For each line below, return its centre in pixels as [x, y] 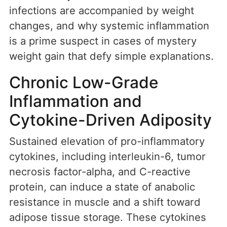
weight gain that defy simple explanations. [111, 56]
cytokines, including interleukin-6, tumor [107, 157]
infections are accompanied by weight [102, 11]
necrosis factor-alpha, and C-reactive [100, 172]
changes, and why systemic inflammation [109, 26]
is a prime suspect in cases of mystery [103, 41]
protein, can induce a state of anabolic [102, 187]
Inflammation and [75, 101]
